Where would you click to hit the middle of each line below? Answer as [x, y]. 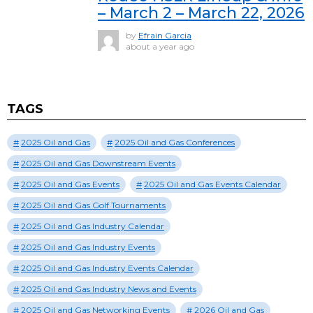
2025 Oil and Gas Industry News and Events [109, 289]
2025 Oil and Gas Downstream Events [98, 163]
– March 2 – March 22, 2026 [201, 13]
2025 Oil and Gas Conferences [175, 143]
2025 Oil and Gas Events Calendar [212, 184]
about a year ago [160, 47]
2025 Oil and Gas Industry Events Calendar [107, 268]
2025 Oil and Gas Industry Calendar [93, 226]
